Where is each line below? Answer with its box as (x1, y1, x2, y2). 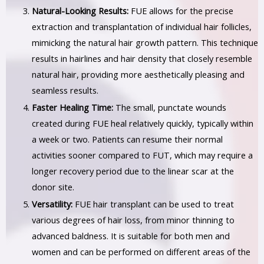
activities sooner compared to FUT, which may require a (31, 149, 253, 161)
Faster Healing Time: (31, 101, 113, 114)
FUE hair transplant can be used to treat (72, 198, 234, 210)
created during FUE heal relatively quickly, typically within (31, 117, 253, 130)
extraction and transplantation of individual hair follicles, (31, 21, 252, 33)
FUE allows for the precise (128, 5, 233, 17)
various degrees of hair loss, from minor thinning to (31, 214, 235, 226)
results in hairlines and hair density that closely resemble (31, 52, 252, 65)
